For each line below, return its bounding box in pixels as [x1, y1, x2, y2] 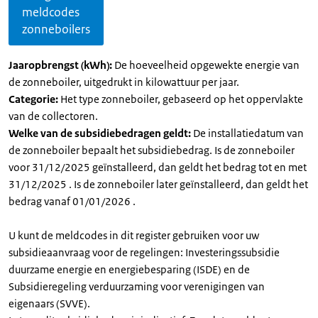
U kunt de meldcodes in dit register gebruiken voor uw [9, 229, 259, 242]
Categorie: [9, 92, 60, 106]
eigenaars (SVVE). [9, 297, 90, 310]
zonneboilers [22, 21, 90, 37]
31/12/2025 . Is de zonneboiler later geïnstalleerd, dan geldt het [9, 177, 308, 191]
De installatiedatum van [193, 126, 304, 140]
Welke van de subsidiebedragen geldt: [9, 126, 193, 140]
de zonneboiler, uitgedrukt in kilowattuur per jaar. [9, 75, 239, 89]
